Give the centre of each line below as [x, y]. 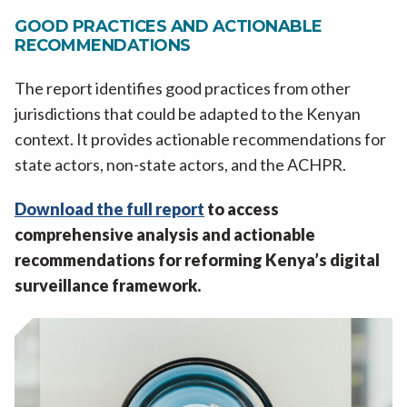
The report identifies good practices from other [183, 88]
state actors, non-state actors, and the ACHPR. [182, 164]
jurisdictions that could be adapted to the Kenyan [188, 113]
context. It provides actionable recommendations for [200, 139]
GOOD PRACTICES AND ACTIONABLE [169, 26]
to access [242, 209]
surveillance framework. [108, 286]
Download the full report [109, 209]
